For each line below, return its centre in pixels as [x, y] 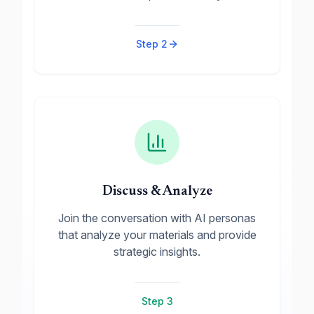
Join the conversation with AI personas [157, 218]
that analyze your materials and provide [157, 235]
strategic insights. [157, 252]
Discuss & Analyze [157, 191]
